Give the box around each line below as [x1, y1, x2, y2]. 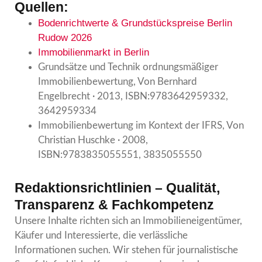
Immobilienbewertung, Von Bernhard [38, 76, 197, 87]
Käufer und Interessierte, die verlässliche [15, 230, 188, 240]
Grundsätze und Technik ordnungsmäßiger [38, 61, 218, 72]
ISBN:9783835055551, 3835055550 [38, 149, 202, 160]
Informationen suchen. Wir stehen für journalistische [15, 244, 238, 255]
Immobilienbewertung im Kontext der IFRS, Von [38, 120, 244, 130]
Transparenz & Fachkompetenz [15, 196, 214, 212]
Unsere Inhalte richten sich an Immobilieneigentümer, [15, 215, 242, 226]
